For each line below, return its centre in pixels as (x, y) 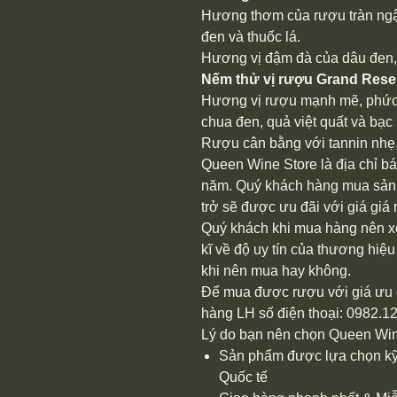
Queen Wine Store (259, 164)
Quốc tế (243, 377)
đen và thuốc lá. (251, 37)
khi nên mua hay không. (276, 271)
